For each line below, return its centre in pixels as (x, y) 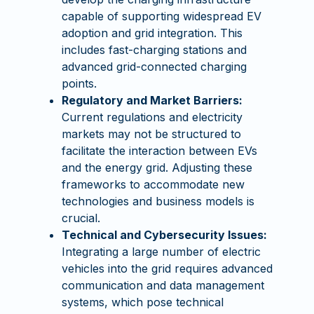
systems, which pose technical (143, 302)
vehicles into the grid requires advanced (168, 268)
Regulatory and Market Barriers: (152, 100)
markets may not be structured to (152, 134)
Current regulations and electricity (152, 117)
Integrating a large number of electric (162, 252)
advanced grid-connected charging (155, 67)
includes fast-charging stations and (155, 50)
